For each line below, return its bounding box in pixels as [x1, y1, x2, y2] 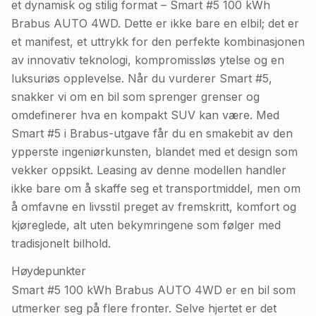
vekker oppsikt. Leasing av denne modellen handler [11, 163, 286, 177]
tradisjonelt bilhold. [11, 236, 111, 250]
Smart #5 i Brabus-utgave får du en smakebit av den [11, 126, 293, 140]
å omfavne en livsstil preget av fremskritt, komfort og [11, 200, 296, 214]
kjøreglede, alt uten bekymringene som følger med [11, 218, 281, 232]
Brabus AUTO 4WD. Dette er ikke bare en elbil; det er [11, 16, 299, 30]
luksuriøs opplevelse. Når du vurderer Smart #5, [11, 71, 272, 85]
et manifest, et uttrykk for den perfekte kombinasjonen [11, 35, 305, 49]
